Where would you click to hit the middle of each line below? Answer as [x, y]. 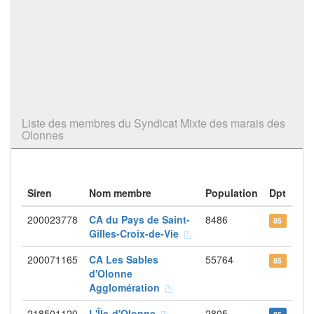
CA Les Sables [124, 259]
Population [232, 193]
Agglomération [127, 287]
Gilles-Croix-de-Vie [137, 233]
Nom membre [120, 193]
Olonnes [43, 135]
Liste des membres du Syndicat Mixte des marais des [153, 123]
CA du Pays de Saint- [139, 219]
